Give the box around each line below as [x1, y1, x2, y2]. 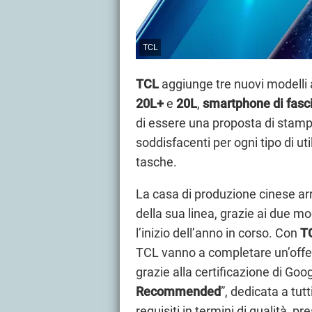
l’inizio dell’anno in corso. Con [136, 226, 300, 241]
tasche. [136, 155, 177, 170]
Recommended [136, 284, 221, 299]
